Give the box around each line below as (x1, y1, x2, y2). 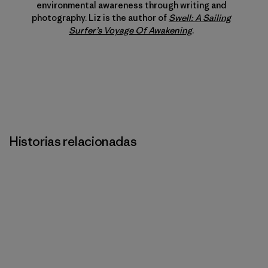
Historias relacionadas (10, 133, 137, 150)
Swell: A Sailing (169, 11, 231, 23)
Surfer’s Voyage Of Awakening (69, 24, 192, 36)
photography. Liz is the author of (32, 11, 169, 23)
